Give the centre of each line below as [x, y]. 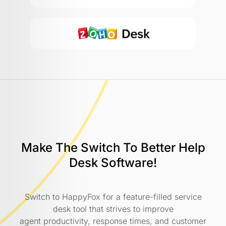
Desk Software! [113, 162]
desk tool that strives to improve [113, 209]
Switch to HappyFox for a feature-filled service [113, 196]
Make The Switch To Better [100, 147]
